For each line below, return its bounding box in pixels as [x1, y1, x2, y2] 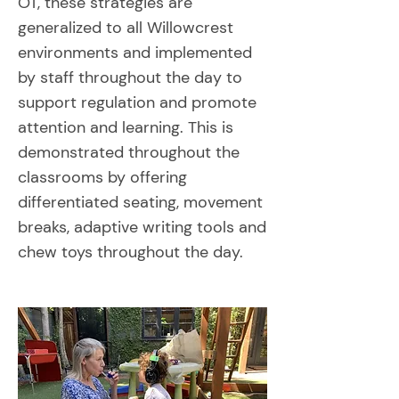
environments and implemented [18, 42, 252, 63]
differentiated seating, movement [18, 191, 263, 213]
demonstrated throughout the [18, 142, 240, 163]
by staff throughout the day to [18, 67, 242, 88]
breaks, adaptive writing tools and [18, 216, 266, 238]
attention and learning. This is [18, 117, 233, 138]
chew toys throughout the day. [18, 241, 243, 263]
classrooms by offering [18, 167, 187, 188]
